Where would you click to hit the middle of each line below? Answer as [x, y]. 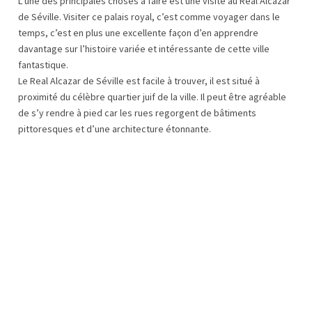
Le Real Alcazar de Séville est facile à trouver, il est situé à [139, 81]
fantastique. [43, 65]
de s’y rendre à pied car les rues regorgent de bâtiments [137, 113]
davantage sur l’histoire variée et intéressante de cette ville [144, 49]
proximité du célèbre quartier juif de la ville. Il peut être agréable [152, 97]
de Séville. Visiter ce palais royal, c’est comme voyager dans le [149, 17]
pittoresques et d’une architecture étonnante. [115, 129]
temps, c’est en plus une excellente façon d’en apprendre [138, 33]
